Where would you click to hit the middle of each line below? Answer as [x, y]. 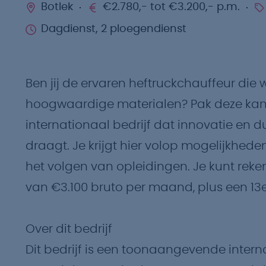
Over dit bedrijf [69, 229]
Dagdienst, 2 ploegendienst [114, 29]
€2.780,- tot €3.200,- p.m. [171, 7]
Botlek [57, 7]
